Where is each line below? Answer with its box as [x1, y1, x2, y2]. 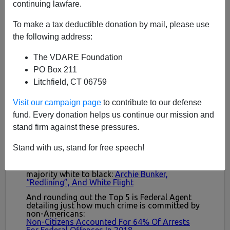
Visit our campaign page [13, 98, 101, 107]
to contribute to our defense [101, 98, 202, 107]
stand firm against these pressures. [13, 122, 139, 131]
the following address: [13, 32, 92, 41]
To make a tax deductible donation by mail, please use [13, 20, 209, 29]
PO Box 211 [33, 65, 77, 74]
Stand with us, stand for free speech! [13, 143, 144, 152]
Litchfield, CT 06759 [33, 77, 107, 86]
